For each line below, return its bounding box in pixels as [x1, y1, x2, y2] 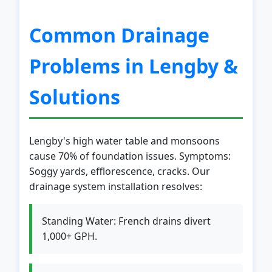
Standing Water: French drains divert [42, 214, 211, 228]
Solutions [29, 84, 120, 110]
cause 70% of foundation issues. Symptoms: [29, 149, 231, 163]
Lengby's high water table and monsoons [29, 134, 220, 148]
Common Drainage [29, 22, 209, 48]
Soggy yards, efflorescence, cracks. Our [29, 165, 210, 178]
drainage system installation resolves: [29, 180, 202, 193]
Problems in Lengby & [29, 53, 238, 79]
